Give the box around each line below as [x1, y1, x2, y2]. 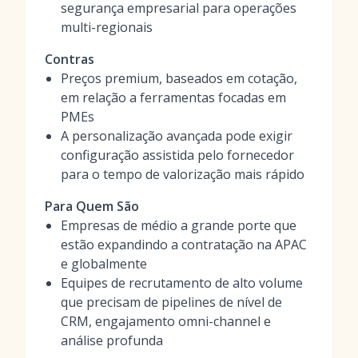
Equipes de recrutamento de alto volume [61, 274, 303, 292]
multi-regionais [61, 18, 153, 36]
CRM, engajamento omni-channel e [61, 312, 271, 330]
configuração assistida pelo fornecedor [61, 146, 294, 164]
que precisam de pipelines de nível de [61, 293, 282, 311]
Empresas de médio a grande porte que [61, 217, 296, 234]
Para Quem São [45, 197, 139, 215]
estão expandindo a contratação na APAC [61, 236, 307, 253]
